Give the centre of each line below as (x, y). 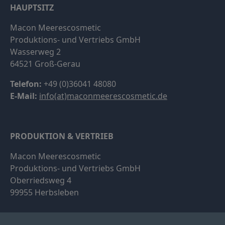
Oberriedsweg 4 (41, 180)
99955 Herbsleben (44, 192)
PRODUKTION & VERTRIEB (62, 136)
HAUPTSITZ (32, 7)
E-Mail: (24, 96)
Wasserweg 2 (35, 51)
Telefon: (26, 84)
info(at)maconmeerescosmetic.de (103, 96)
